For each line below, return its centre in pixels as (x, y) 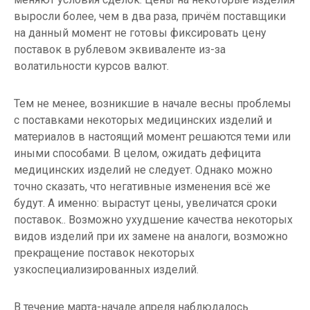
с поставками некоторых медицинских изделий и (143, 120)
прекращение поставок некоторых (104, 253)
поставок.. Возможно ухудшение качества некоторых (153, 220)
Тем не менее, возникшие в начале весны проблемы (153, 104)
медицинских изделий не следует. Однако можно (143, 170)
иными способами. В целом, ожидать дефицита (137, 154)
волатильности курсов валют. (91, 66)
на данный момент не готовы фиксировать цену (140, 33)
